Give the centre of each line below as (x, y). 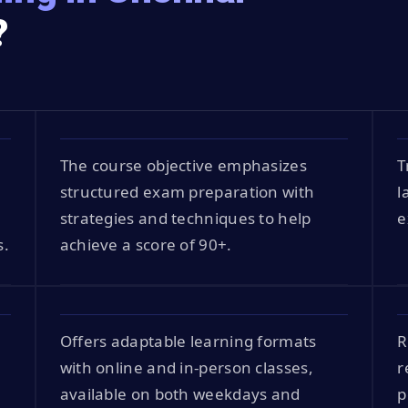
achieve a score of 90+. (146, 245)
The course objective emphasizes (183, 165)
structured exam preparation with (187, 192)
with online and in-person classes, (186, 367)
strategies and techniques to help (185, 218)
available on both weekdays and (180, 394)
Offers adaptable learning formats (188, 341)
